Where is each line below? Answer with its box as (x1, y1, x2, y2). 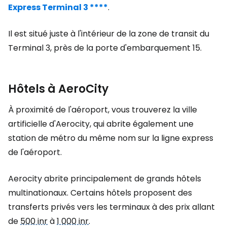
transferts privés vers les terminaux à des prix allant (8, 201, 215, 213)
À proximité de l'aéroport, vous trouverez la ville (8, 104, 197, 116)
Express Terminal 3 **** (8, 2, 108, 13)
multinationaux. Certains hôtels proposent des (8, 187, 192, 199)
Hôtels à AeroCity (8, 81, 108, 97)
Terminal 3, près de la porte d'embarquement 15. (8, 42, 202, 54)
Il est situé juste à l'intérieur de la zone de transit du (8, 28, 209, 40)
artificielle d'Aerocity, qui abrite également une (8, 118, 194, 130)
